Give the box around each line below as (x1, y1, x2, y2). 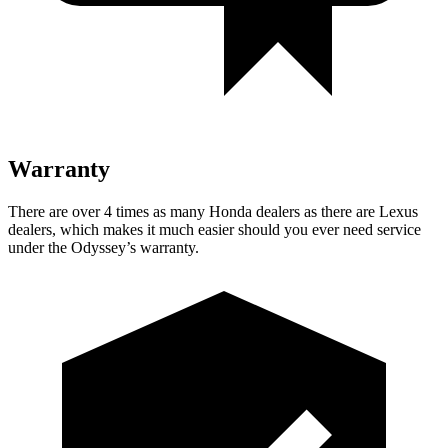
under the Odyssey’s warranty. (8, 238, 199, 256)
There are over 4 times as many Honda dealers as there (8, 202, 356, 220)
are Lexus (356, 202, 418, 220)
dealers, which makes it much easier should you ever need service (8, 220, 421, 238)
